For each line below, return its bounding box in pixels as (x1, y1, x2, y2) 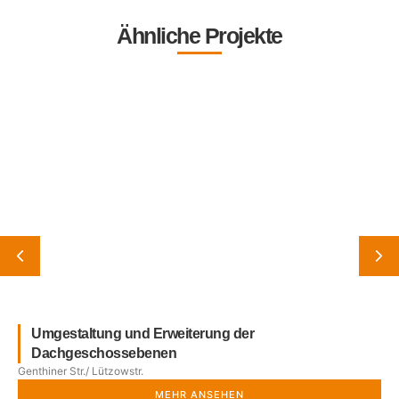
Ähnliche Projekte (117, 22, 282, 48)
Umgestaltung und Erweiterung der (31, 325, 254, 341)
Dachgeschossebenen (31, 345, 176, 361)
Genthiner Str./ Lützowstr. (18, 363, 143, 378)
